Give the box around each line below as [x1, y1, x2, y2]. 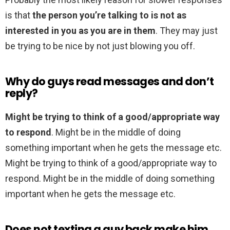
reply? [5, 86, 38, 101]
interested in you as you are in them [5, 25, 156, 36]
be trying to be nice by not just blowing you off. [5, 41, 195, 52]
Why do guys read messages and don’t [5, 74, 214, 89]
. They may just [156, 25, 218, 36]
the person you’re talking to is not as [32, 10, 186, 21]
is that [5, 10, 32, 21]
